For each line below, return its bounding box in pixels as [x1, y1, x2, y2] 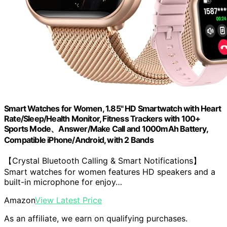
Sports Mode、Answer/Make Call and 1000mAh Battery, [4, 123, 208, 134]
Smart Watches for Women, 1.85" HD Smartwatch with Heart [4, 103, 221, 113]
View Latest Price [35, 195, 102, 205]
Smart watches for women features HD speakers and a [4, 166, 215, 177]
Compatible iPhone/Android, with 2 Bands [4, 134, 154, 145]
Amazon [4, 195, 35, 205]
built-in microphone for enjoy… [4, 176, 122, 187]
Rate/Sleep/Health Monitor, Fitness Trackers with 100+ [4, 113, 201, 124]
